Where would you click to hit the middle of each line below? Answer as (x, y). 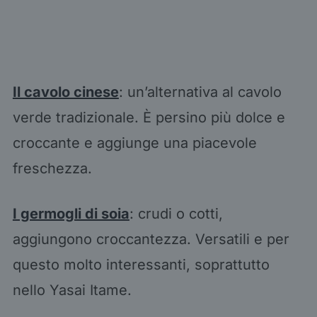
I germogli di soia (71, 213)
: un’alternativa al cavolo (200, 92)
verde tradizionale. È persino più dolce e (149, 117)
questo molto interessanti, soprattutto (141, 264)
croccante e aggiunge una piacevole (134, 143)
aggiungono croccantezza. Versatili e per (151, 239)
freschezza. (54, 168)
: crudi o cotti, (176, 213)
